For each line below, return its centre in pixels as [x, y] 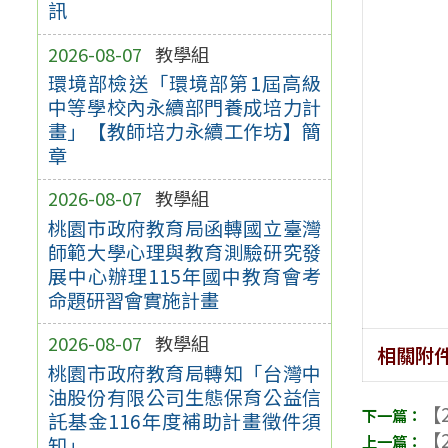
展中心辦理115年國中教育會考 [184, 275]
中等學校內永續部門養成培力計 [184, 107]
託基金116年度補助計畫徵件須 [184, 420]
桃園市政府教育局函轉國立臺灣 [184, 227]
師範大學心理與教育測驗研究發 [184, 251]
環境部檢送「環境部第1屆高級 [184, 83]
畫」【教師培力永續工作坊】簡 [184, 131]
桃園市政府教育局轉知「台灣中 [184, 372]
